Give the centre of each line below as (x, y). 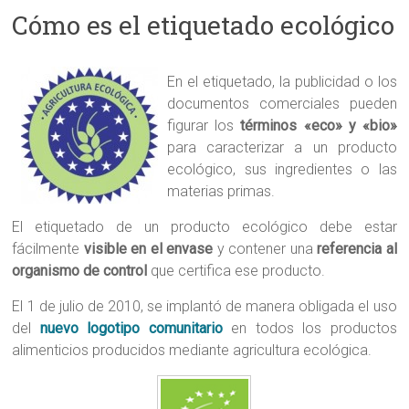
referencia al (357, 249)
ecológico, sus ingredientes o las (282, 170)
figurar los (204, 126)
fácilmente (48, 249)
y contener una (265, 249)
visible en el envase (148, 249)
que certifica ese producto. (236, 271)
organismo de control (80, 271)
